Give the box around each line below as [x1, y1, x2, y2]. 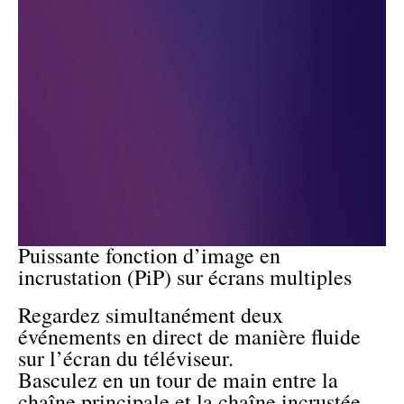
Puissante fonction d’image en [18, 240, 280, 270]
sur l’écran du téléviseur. [18, 344, 234, 373]
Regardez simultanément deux [18, 300, 283, 330]
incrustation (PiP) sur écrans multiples [18, 262, 352, 291]
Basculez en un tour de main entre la [18, 365, 338, 395]
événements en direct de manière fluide [18, 322, 361, 352]
